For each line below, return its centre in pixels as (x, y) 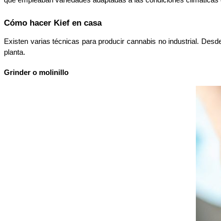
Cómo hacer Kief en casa (53, 22)
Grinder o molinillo (36, 72)
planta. (16, 52)
